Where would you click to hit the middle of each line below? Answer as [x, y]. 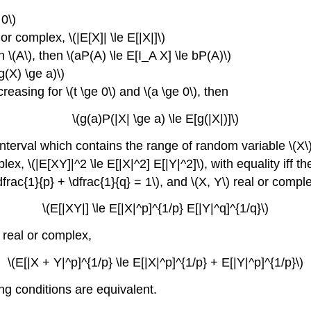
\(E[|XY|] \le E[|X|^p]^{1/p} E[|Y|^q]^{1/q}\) [155, 209]
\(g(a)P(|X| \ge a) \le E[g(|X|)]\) [155, 118]
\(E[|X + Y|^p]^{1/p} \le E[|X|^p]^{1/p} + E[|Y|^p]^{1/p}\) [155, 262]
